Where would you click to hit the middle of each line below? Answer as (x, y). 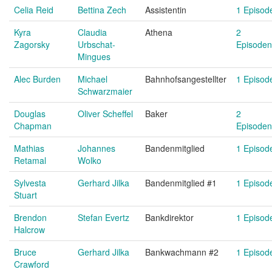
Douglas (30, 114)
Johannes (97, 148)
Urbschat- (97, 44)
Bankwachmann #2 (182, 252)
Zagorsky (32, 44)
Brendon (30, 217)
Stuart (25, 195)
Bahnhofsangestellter (186, 79)
